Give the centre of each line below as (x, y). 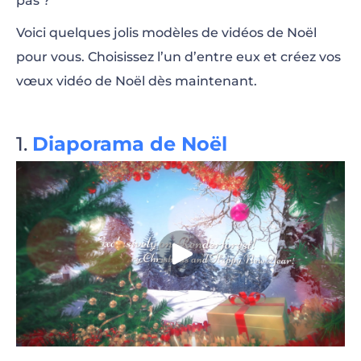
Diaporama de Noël (130, 144)
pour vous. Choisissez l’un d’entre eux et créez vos (178, 57)
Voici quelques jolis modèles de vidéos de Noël (166, 33)
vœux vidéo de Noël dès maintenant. (137, 81)
